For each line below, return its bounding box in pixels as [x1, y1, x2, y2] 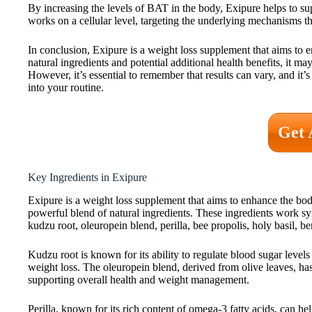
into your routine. [28, 81, 104, 94]
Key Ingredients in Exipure [28, 171, 147, 184]
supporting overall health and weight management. [28, 273, 249, 286]
